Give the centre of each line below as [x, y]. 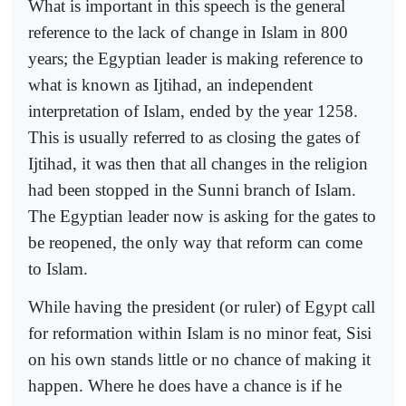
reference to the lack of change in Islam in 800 [188, 32]
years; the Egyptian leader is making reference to [196, 58]
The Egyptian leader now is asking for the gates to [202, 216]
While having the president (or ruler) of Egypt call [202, 307]
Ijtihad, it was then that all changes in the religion [198, 163]
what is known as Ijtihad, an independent [170, 84]
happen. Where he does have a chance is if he [185, 386]
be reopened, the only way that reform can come [195, 242]
